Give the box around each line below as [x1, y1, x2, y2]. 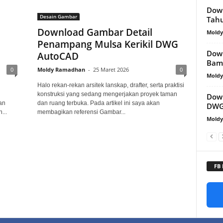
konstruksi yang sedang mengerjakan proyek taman [37, 91, 177, 98]
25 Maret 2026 [93, 66, 129, 73]
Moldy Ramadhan [37, 66, 85, 73]
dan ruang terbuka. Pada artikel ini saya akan [37, 100, 160, 107]
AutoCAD [37, 50, 79, 63]
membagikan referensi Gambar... [37, 109, 125, 115]
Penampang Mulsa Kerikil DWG [37, 38, 178, 51]
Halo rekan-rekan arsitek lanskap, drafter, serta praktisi [37, 82, 184, 89]
